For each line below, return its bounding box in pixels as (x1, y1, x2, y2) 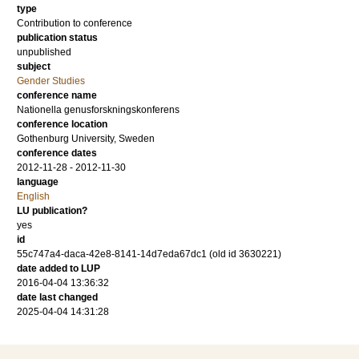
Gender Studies (17, 75, 85, 87)
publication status (17, 32, 98, 43)
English (17, 191, 50, 202)
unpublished (17, 46, 71, 58)
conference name (17, 90, 97, 101)
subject (17, 61, 50, 72)
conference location (17, 119, 107, 130)
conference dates (17, 147, 97, 159)
